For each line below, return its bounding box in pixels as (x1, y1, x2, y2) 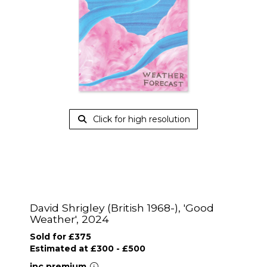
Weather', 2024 (30, 213, 109, 225)
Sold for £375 (30, 231, 91, 242)
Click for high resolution (90, 114, 190, 125)
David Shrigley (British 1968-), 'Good (30, 201, 214, 214)
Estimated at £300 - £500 (30, 243, 145, 254)
